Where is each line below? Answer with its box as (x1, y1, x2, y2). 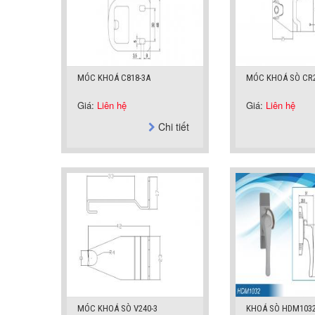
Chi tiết (155, 120, 189, 134)
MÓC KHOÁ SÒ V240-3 (77, 303, 157, 314)
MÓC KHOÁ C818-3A (77, 72, 150, 83)
